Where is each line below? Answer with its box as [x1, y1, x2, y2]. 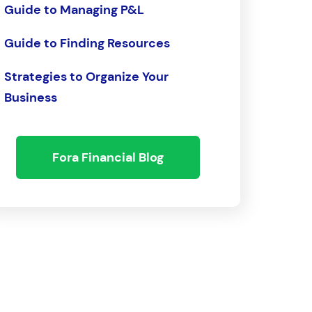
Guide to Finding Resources [3, 35, 170, 52]
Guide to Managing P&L [3, 1, 144, 18]
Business [3, 89, 57, 106]
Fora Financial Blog [52, 149, 164, 166]
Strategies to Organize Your [3, 68, 169, 85]
